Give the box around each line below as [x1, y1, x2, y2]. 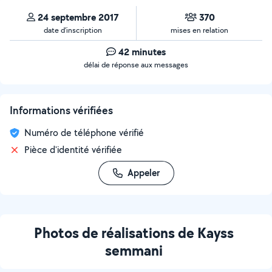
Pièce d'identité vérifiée [24, 143, 122, 156]
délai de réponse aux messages [84, 59, 188, 70]
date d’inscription [44, 25, 102, 35]
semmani [104, 240, 163, 260]
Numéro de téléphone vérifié [24, 126, 144, 139]
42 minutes [118, 45, 166, 58]
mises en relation [171, 25, 228, 35]
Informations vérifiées [10, 103, 113, 117]
